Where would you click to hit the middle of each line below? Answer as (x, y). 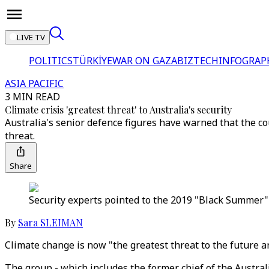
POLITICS (51, 61)
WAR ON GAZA (145, 61)
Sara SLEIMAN (50, 222)
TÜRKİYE (92, 61)
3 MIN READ (32, 97)
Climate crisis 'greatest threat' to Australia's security (118, 110)
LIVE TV (31, 37)
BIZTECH (198, 61)
